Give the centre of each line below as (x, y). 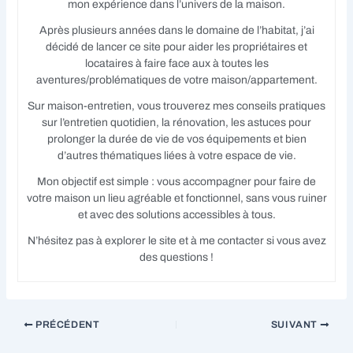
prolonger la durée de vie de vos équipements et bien (176, 139)
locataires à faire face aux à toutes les (176, 63)
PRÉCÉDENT (67, 325)
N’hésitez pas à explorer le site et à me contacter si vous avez (176, 240)
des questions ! (176, 257)
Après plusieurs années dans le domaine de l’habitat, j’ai (176, 30)
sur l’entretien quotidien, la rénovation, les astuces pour (176, 122)
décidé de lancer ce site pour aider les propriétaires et (176, 46)
